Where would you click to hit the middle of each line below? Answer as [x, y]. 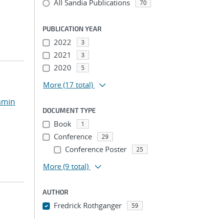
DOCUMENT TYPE [69, 110]
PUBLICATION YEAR [72, 29]
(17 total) [78, 85]
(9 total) [76, 166]
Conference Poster [96, 149]
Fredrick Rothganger [88, 205]
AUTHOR [55, 192]
